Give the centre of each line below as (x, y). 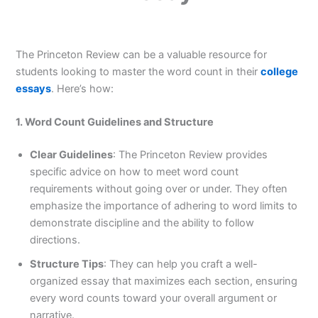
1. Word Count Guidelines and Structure (115, 122)
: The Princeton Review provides (191, 155)
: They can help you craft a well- (181, 264)
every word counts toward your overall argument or (154, 298)
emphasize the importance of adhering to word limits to (164, 206)
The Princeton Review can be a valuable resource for (142, 54)
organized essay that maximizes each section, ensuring (164, 281)
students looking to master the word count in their (138, 71)
